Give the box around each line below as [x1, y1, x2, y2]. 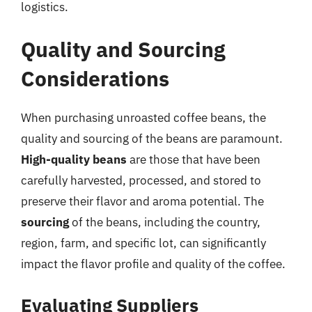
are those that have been [127, 152, 260, 167]
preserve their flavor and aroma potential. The [21, 194, 264, 209]
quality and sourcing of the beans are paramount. [21, 131, 283, 146]
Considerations [21, 65, 169, 92]
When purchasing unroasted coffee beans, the [21, 110, 266, 125]
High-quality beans [21, 152, 127, 167]
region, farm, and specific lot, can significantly [21, 235, 266, 251]
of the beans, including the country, [69, 214, 260, 230]
